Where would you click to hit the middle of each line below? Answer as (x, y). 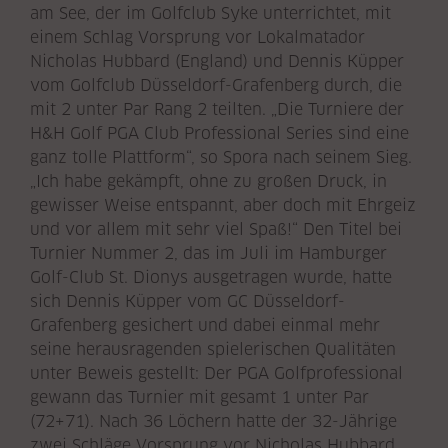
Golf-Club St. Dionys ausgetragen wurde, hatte (211, 277)
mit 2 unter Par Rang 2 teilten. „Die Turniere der (217, 109)
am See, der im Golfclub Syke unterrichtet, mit (210, 13)
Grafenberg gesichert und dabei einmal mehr (205, 325)
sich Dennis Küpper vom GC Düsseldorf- (187, 301)
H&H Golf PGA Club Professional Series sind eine (219, 133)
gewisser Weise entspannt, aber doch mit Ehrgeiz (223, 205)
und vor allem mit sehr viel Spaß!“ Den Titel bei (216, 229)
